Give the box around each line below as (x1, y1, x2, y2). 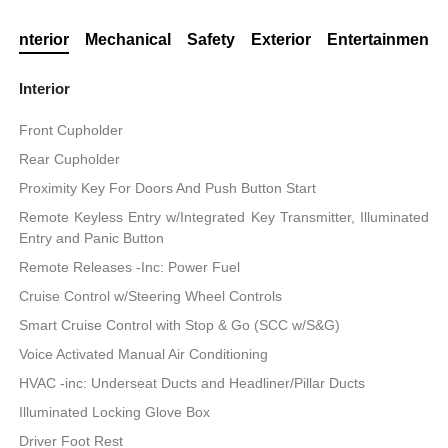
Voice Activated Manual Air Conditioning (19, 346, 269, 363)
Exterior (250, 31, 311, 49)
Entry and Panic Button (19, 230, 165, 247)
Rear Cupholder (19, 151, 121, 168)
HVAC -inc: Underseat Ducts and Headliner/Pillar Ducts (19, 375, 366, 392)
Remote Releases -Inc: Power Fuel (19, 259, 241, 276)
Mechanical (84, 31, 171, 49)
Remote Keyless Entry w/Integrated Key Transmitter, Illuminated (19, 209, 429, 226)
